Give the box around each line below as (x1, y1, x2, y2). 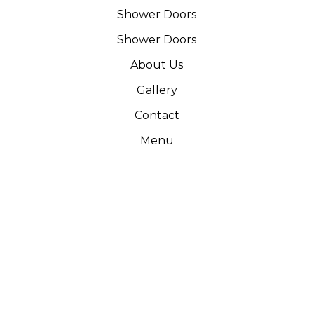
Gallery (136, 83, 177, 97)
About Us (130, 58, 184, 71)
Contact (134, 109, 179, 122)
